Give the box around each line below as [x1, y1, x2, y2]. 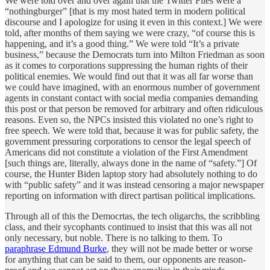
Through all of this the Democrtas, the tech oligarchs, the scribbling [5, 211, 260, 222]
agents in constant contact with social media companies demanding [5, 93, 258, 104]
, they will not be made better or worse [107, 243, 253, 254]
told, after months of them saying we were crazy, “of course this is [5, 28, 255, 39]
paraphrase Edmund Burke [5, 243, 107, 254]
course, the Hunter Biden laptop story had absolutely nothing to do [5, 169, 257, 180]
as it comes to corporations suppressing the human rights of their [5, 60, 248, 71]
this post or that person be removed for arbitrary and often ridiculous [5, 104, 263, 115]
